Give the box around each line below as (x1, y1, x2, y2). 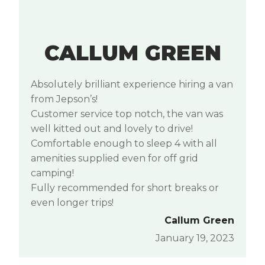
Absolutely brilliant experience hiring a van (31, 78, 233, 90)
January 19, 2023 (156, 232, 234, 244)
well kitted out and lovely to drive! (31, 122, 193, 134)
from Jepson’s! (31, 93, 98, 105)
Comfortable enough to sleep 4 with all (31, 137, 217, 149)
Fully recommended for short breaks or (31, 182, 219, 193)
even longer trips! (31, 196, 114, 208)
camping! (31, 167, 74, 179)
